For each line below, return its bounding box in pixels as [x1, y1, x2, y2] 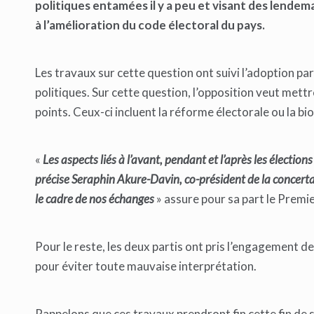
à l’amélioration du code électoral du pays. [35, 18, 265, 33]
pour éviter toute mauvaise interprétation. [35, 259, 257, 274]
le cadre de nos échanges [35, 191, 156, 207]
